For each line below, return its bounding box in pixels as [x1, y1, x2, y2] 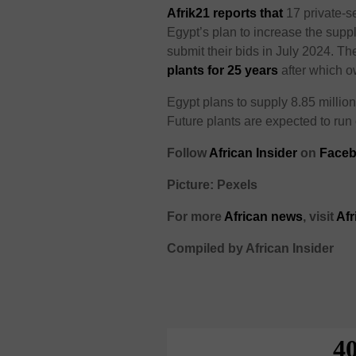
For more [167, 210, 225, 224]
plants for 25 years [167, 64, 279, 78]
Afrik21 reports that [167, 6, 287, 21]
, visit [303, 210, 337, 224]
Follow [167, 146, 210, 161]
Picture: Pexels [167, 178, 258, 192]
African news [224, 210, 304, 224]
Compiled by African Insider [167, 242, 335, 256]
